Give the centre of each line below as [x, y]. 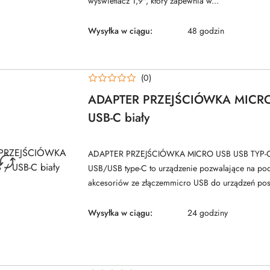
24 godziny [208, 212]
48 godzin [206, 31]
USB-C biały [119, 118]
